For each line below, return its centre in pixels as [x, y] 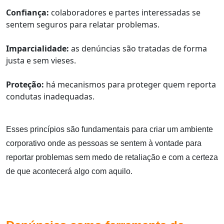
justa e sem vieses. [41, 60]
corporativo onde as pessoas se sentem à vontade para [104, 143]
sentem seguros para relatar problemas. [83, 24]
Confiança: [27, 12]
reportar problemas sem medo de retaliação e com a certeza [112, 157]
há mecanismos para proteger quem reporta [130, 84]
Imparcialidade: [37, 48]
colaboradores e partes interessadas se [125, 12]
